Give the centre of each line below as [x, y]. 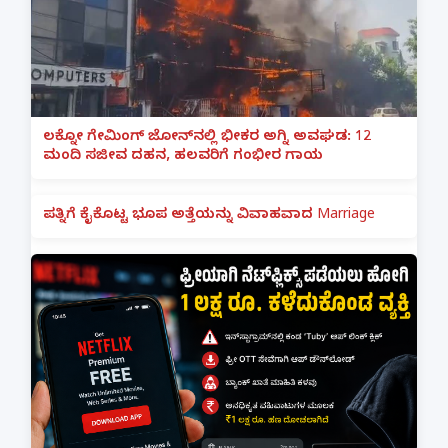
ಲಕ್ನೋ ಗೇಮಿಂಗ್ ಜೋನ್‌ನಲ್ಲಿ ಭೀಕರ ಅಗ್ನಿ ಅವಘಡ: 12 [207, 139]
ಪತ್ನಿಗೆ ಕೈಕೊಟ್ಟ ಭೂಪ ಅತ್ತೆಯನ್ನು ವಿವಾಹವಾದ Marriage [209, 217]
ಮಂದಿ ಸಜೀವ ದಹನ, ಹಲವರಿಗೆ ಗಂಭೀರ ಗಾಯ [183, 158]
